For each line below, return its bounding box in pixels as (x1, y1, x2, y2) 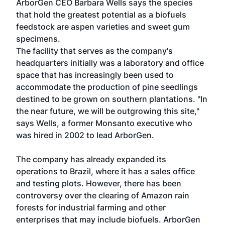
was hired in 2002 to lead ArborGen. (16, 130, 154, 140)
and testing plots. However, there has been (16, 178, 181, 188)
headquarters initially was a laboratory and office (16, 58, 204, 68)
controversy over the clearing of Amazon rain (16, 190, 189, 200)
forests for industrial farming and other (16, 202, 166, 212)
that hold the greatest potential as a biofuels (16, 10, 186, 20)
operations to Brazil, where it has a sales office (16, 166, 195, 176)
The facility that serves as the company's (16, 46, 173, 56)
